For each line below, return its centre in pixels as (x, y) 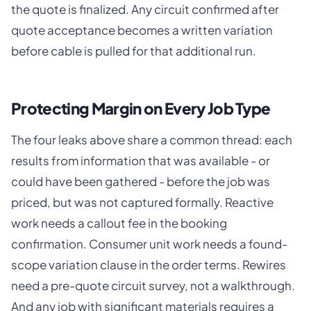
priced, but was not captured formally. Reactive (142, 202)
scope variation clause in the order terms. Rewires (149, 264)
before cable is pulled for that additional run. (134, 50)
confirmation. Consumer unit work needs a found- (149, 243)
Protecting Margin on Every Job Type (141, 108)
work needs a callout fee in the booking (119, 222)
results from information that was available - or (141, 160)
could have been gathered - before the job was (141, 181)
